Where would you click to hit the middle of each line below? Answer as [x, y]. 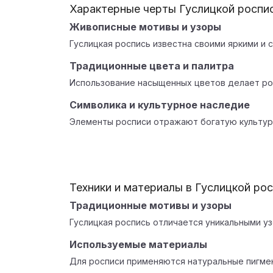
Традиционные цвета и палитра [152, 66]
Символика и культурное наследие [160, 105]
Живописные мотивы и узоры [145, 27]
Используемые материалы [138, 244]
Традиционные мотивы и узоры [151, 205]
